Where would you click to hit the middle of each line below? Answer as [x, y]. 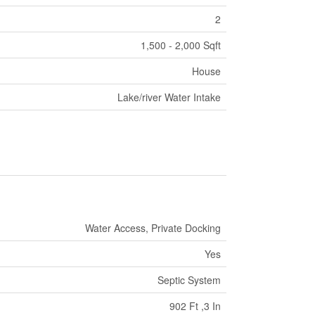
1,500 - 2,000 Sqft [180, 45]
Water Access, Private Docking [153, 228]
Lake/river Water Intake [169, 97]
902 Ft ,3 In [195, 306]
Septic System [189, 280]
